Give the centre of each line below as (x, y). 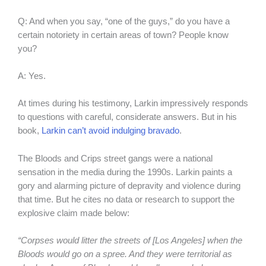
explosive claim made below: (75, 213)
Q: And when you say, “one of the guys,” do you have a (124, 21)
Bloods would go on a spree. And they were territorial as (125, 254)
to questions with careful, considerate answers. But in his (127, 117)
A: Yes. (32, 76)
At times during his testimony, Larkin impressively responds (133, 104)
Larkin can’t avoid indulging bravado (110, 131)
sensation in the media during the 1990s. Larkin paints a (125, 172)
